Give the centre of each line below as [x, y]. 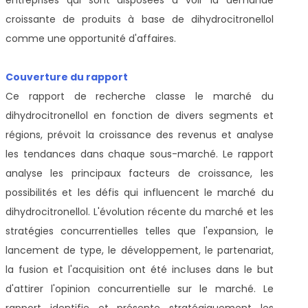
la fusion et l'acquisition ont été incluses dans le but [140, 269]
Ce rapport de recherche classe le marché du [140, 96]
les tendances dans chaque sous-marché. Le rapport [140, 154]
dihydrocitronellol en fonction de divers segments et [140, 115]
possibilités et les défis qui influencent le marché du [140, 192]
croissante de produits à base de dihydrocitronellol [140, 19]
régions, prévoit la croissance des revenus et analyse [140, 134]
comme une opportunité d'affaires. [91, 38]
